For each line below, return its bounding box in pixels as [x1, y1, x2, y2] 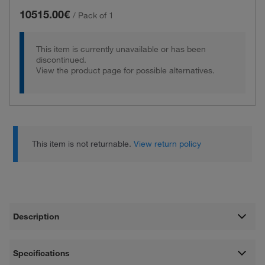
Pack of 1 [78, 10, 114, 21]
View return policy [134, 138, 202, 149]
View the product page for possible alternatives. [36, 65, 215, 76]
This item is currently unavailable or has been [36, 44, 206, 54]
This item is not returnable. [32, 138, 134, 149]
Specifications [13, 247, 70, 258]
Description [13, 211, 60, 222]
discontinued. [36, 54, 86, 65]
